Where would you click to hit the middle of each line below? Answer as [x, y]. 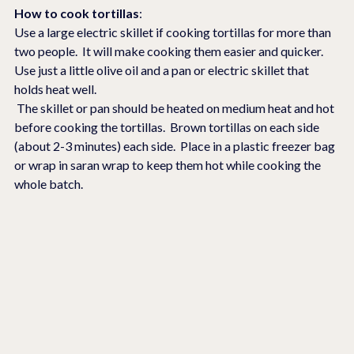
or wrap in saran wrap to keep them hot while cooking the [169, 165]
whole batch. [49, 184]
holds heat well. [56, 89]
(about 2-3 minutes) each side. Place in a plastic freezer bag [176, 146]
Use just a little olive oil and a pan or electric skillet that [163, 70]
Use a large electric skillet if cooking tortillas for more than [174, 32]
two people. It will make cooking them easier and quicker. [171, 51]
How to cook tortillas [77, 13]
